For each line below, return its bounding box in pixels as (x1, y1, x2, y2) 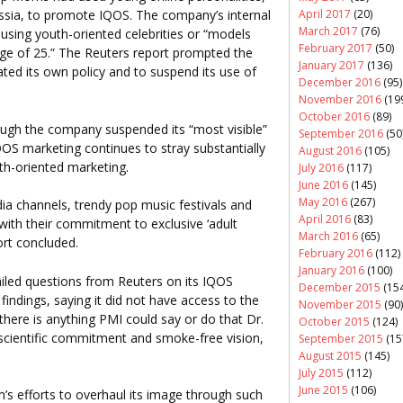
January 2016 (299, 262, 364, 278)
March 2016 (299, 228, 358, 244)
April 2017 (299, 5, 351, 22)
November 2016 (299, 91, 381, 107)
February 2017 (299, 40, 372, 56)
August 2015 (299, 347, 362, 363)
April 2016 (299, 210, 351, 227)
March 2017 (299, 22, 358, 39)
